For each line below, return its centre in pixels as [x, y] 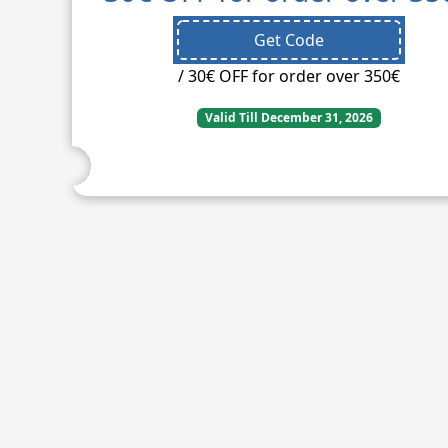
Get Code [288, 39]
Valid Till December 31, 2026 [288, 117]
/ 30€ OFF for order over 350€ [288, 75]
